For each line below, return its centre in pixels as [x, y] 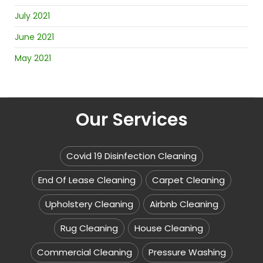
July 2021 [32, 16]
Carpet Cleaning [188, 180]
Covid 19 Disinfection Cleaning [131, 156]
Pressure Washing [187, 252]
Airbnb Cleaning [184, 204]
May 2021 [33, 58]
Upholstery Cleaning [89, 204]
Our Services [131, 120]
